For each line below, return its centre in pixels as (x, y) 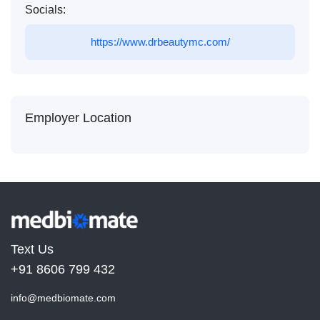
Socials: (45, 10)
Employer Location (78, 118)
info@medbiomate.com (63, 298)
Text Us (32, 250)
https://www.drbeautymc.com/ (160, 42)
